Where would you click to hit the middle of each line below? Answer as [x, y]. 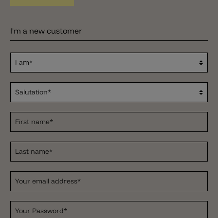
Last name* [34, 151]
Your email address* [48, 181]
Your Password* [41, 211]
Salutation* [33, 92]
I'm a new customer [46, 31]
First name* [34, 122]
